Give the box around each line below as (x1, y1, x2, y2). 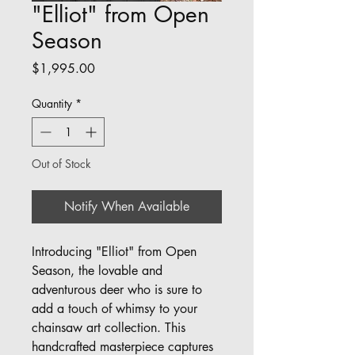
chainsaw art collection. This (32, 319, 185, 336)
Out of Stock (32, 156, 91, 171)
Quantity (32, 96, 72, 111)
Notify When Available (64, 198, 189, 215)
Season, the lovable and (32, 262, 162, 279)
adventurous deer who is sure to (32, 281, 202, 298)
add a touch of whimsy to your (32, 300, 197, 317)
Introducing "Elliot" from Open (32, 243, 197, 260)
